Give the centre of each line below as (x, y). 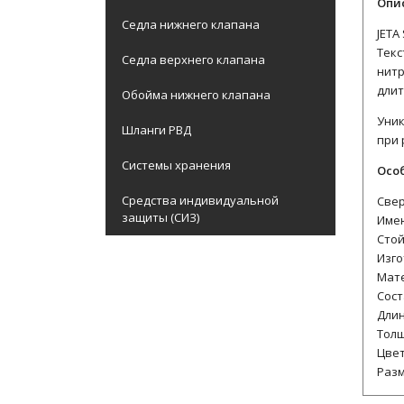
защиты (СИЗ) (161, 217)
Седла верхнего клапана (193, 60)
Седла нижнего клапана (191, 24)
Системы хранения (176, 165)
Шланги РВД (156, 130)
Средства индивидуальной (200, 200)
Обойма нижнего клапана (196, 95)
